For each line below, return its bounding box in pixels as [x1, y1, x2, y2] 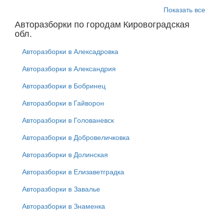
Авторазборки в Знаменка [22, 201, 105, 211]
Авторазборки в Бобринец [22, 81, 106, 91]
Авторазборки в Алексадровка [22, 46, 118, 56]
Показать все [164, 4, 205, 15]
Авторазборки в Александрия [22, 63, 116, 74]
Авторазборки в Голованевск [22, 115, 114, 125]
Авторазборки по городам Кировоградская [15, 17, 190, 30]
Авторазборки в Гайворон [22, 98, 104, 108]
